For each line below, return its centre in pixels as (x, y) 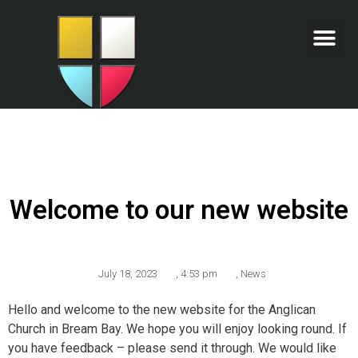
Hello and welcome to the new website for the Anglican (162, 310)
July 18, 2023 (128, 274)
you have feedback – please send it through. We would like (172, 348)
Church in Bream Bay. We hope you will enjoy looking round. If (177, 329)
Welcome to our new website (179, 210)
